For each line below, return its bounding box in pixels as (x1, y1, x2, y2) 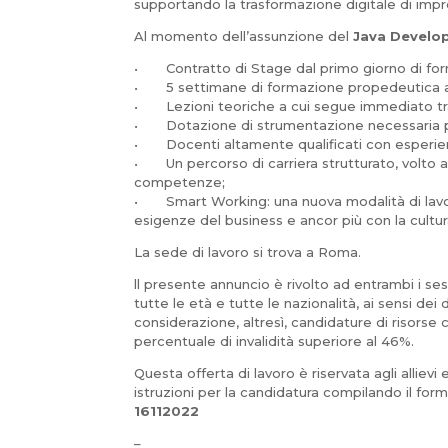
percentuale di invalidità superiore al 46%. (134, 332, 415, 349)
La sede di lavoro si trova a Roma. (134, 243, 362, 260)
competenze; (134, 173, 226, 190)
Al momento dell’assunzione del (134, 27, 354, 44)
